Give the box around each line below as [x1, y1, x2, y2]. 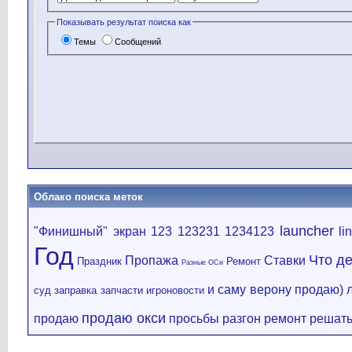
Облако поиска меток [34, 191, 143, 203]
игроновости [145, 284, 204, 296]
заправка [54, 284, 97, 296]
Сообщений [115, 37, 162, 46]
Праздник [77, 255, 123, 267]
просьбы [169, 312, 219, 325]
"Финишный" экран [34, 225, 146, 238]
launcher [279, 223, 334, 239]
